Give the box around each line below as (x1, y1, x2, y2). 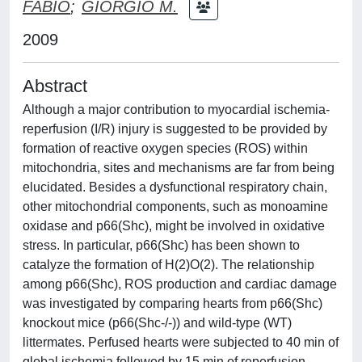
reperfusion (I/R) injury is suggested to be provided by (23, 122, 327, 136)
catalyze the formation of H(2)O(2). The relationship (23, 258, 314, 271)
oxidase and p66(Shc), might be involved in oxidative (23, 219, 325, 233)
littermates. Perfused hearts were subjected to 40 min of (23, 335, 339, 349)
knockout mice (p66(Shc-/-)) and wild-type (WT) (23, 316, 292, 330)
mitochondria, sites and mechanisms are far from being (23, 161, 335, 175)
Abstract (23, 76, 87, 96)
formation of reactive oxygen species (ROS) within (23, 141, 308, 155)
